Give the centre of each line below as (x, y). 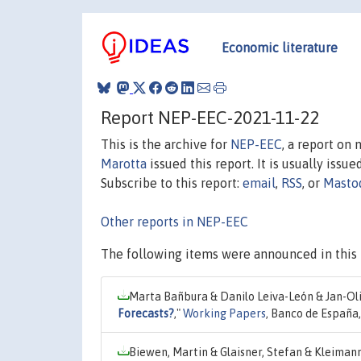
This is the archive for (166, 144)
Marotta (124, 163)
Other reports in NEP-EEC (174, 221)
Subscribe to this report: (172, 183)
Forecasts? (146, 313)
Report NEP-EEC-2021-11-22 (210, 117)
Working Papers (224, 313)
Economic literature (280, 47)
